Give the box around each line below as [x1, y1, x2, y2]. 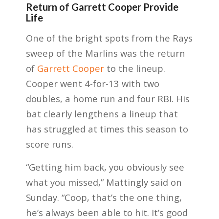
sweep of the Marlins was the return [25, 47, 185, 60]
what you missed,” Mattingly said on [25, 176, 182, 189]
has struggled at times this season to [25, 123, 188, 135]
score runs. [25, 138, 73, 151]
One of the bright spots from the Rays [25, 32, 193, 44]
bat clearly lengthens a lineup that [25, 108, 178, 120]
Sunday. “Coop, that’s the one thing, [25, 191, 182, 204]
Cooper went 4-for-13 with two [25, 77, 159, 90]
